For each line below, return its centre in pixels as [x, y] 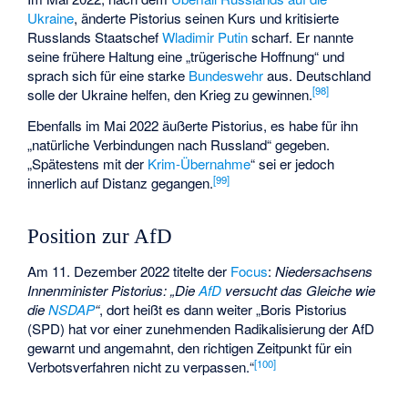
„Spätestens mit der [88, 164]
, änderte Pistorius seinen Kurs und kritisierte [207, 17]
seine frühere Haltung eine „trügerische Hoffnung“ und [186, 56]
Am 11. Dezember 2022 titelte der [129, 271]
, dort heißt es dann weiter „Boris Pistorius [224, 310]
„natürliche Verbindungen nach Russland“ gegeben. [179, 145]
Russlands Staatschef [95, 36]
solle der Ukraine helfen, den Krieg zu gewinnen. [170, 94]
